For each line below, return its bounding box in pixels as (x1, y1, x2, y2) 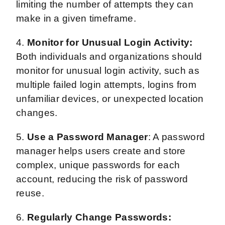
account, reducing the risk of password (16, 173, 188, 184)
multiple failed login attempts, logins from (16, 79, 196, 90)
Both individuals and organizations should (16, 51, 202, 62)
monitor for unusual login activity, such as (16, 65, 199, 76)
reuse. (16, 187, 47, 198)
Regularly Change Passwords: (27, 211, 172, 222)
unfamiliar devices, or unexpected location (16, 93, 204, 104)
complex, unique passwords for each (16, 159, 180, 170)
